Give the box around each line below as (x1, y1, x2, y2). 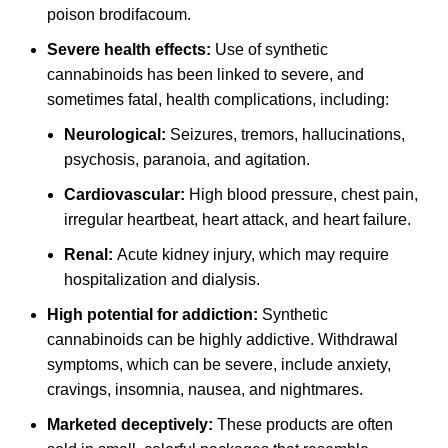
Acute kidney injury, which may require (113, 245, 389, 263)
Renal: (64, 245, 113, 263)
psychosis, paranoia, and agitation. (64, 150, 310, 168)
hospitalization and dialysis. (64, 270, 260, 288)
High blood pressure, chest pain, (185, 185, 418, 203)
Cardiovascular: (64, 185, 185, 203)
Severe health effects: (47, 40, 211, 58)
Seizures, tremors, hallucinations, (166, 125, 405, 143)
